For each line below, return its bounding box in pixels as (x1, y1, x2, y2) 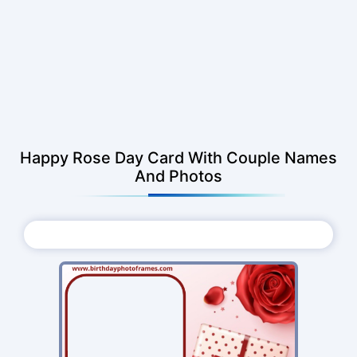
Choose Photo (147, 226, 233, 243)
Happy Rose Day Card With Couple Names (20, 147, 337, 167)
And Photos (135, 166, 222, 186)
